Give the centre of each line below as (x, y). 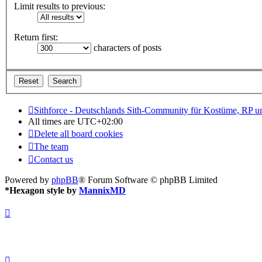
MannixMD (102, 190)
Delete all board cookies (78, 133)
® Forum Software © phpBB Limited (148, 180)
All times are (53, 121)
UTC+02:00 (100, 121)
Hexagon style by (44, 190)
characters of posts (126, 48)
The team (51, 146)
